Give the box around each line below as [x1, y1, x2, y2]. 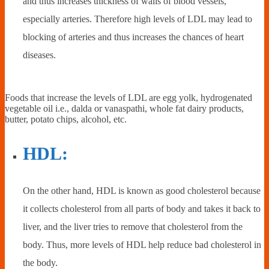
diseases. [23, 50, 56, 61]
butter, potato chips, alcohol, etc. [5, 114, 127, 125]
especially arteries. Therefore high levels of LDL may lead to [23, 14, 252, 25]
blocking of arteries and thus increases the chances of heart [23, 32, 244, 43]
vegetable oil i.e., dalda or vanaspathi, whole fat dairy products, [5, 103, 244, 114]
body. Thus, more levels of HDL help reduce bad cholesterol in [23, 239, 261, 250]
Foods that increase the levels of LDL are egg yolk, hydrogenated [5, 92, 252, 103]
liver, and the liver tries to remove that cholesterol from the [23, 221, 243, 232]
